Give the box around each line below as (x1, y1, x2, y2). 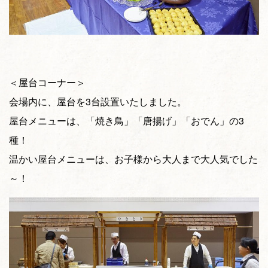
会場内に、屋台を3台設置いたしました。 (9, 94, 187, 108)
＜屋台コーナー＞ (9, 75, 86, 89)
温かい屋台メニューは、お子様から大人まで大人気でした (9, 151, 258, 166)
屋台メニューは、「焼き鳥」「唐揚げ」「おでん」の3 (9, 113, 244, 127)
